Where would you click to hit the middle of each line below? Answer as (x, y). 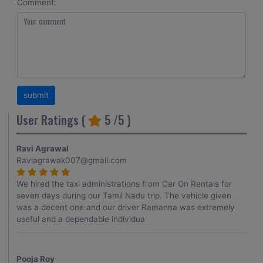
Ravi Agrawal (43, 148)
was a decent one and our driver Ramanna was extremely (126, 207)
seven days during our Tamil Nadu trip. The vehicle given (124, 195)
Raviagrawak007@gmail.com (72, 160)
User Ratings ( (53, 120)
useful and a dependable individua (81, 219)
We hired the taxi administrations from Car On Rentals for (124, 183)
